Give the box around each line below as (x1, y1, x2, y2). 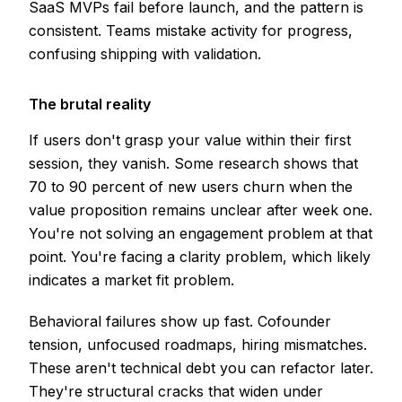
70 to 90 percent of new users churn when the (29, 178, 353, 197)
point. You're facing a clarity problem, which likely (29, 248, 371, 267)
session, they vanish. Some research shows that (29, 154, 358, 173)
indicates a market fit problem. (29, 271, 234, 290)
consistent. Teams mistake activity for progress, (29, 22, 353, 40)
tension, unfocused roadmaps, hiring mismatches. (29, 336, 367, 354)
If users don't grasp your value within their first (29, 131, 351, 150)
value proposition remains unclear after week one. (29, 201, 372, 220)
